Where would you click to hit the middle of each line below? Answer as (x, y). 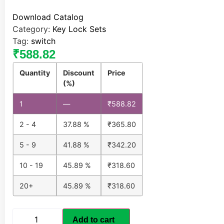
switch (43, 41)
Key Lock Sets (79, 29)
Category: (32, 29)
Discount (79, 73)
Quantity (35, 73)
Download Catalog (48, 17)
